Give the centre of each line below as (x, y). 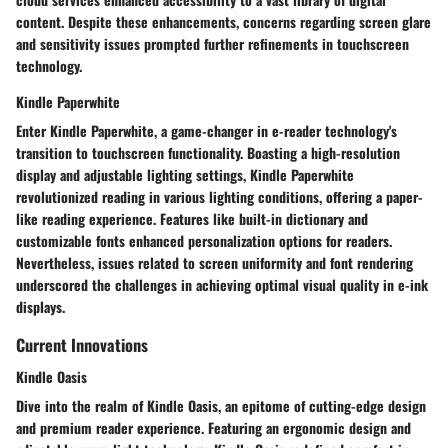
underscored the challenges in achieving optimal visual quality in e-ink (222, 285)
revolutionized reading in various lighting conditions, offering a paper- (219, 197)
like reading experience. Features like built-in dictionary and (192, 219)
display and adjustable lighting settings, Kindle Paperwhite (185, 175)
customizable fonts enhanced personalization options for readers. (204, 241)
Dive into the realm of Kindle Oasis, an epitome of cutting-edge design (221, 405)
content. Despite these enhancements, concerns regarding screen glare (223, 22)
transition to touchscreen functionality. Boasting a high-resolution (208, 153)
